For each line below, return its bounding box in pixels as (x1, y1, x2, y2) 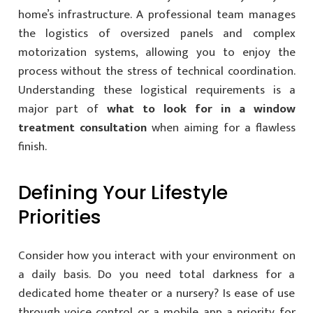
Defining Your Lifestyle (17, 178, 228, 206)
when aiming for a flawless (146, 117, 296, 138)
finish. (17, 136, 47, 156)
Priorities (17, 203, 101, 231)
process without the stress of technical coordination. (17, 61, 296, 81)
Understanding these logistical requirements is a (17, 80, 296, 100)
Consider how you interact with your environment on (17, 246, 296, 266)
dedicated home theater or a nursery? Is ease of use (17, 284, 296, 304)
